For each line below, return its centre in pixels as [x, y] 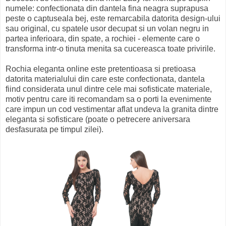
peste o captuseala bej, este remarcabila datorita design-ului [113, 18]
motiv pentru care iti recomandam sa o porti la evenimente [108, 99]
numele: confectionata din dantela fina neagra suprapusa [107, 8]
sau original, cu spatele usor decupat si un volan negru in [107, 28]
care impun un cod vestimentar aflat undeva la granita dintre [112, 109]
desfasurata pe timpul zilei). [54, 129]
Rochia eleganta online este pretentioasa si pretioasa [101, 69]
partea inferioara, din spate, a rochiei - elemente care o [103, 38]
